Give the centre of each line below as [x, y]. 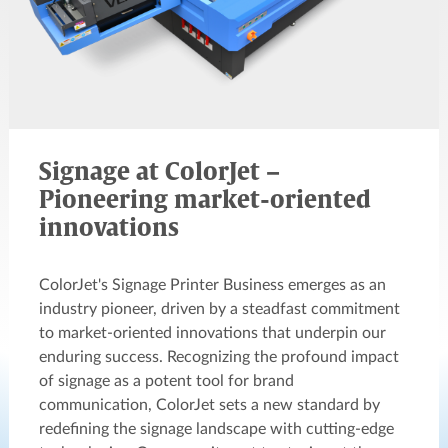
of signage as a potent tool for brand [166, 380]
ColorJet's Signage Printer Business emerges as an [212, 284]
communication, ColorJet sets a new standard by [209, 404]
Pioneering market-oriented [205, 200]
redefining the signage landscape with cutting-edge [216, 428]
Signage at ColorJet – [159, 172]
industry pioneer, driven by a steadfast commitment [219, 308]
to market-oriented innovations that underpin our [212, 332]
